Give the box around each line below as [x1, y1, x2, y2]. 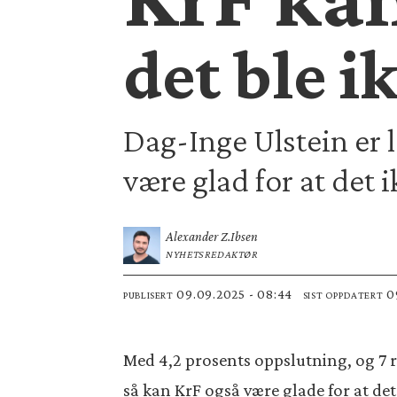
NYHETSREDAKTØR [166, 248, 259, 261]
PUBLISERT [123, 289, 174, 302]
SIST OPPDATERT [302, 289, 384, 302]
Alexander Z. [166, 229, 231, 245]
